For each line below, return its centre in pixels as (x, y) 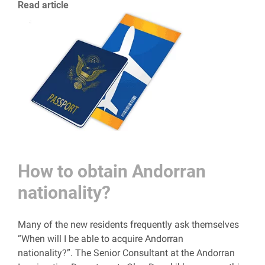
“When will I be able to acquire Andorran (101, 239)
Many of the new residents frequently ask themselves (128, 224)
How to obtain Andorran (112, 171)
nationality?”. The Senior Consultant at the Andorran (126, 253)
